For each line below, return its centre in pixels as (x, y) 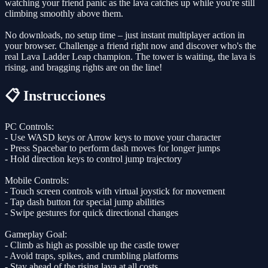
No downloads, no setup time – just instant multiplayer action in (125, 35)
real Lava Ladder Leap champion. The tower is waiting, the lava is (130, 56)
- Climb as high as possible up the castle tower (92, 245)
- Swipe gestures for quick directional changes (92, 212)
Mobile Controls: (37, 180)
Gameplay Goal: (36, 234)
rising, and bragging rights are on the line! (83, 67)
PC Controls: (29, 126)
